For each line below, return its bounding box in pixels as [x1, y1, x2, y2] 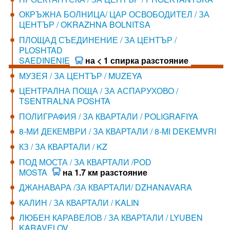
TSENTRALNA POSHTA [18, 95, 110, 107]
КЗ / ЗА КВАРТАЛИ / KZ [18, 141, 107, 153]
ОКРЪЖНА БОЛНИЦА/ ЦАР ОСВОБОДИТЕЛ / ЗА [18, 8, 209, 21]
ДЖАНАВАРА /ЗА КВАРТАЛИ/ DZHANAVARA [18, 181, 192, 194]
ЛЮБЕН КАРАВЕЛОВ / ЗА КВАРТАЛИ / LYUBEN [18, 212, 203, 224]
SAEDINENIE [18, 54, 70, 67]
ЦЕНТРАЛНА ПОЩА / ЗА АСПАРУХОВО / [18, 85, 178, 97]
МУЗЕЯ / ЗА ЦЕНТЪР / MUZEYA [18, 69, 142, 82]
